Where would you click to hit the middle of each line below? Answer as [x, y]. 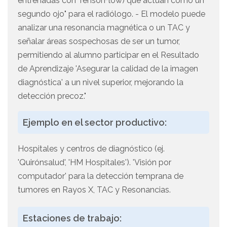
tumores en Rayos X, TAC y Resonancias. [94, 190]
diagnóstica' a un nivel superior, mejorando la [101, 83]
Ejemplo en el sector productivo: [95, 123]
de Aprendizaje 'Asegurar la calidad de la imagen [108, 69]
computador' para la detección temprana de [101, 176]
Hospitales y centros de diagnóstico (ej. [91, 149]
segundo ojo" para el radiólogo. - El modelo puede [111, 14]
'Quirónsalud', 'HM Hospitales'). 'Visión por [94, 163]
